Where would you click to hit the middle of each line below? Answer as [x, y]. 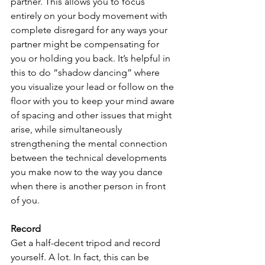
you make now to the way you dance [88, 172]
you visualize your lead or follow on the [93, 87]
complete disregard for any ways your [90, 30]
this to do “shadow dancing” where [86, 72]
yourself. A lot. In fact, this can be [81, 257]
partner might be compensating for [86, 44]
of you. [25, 200]
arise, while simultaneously [67, 129]
